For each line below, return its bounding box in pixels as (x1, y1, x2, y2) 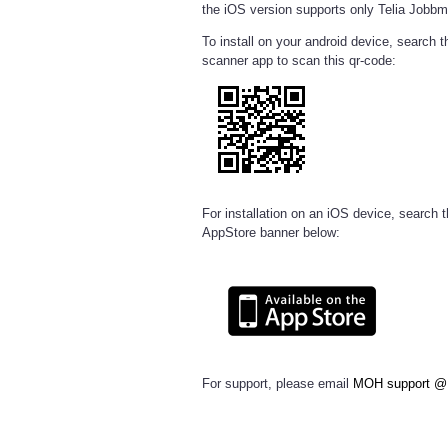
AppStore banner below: (202, 224, 340, 240)
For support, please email (202, 375, 353, 391)
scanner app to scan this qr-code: (202, 53, 396, 69)
